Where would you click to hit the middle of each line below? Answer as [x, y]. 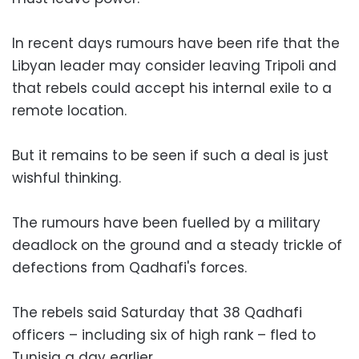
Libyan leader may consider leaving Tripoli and [174, 66]
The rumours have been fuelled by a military [166, 223]
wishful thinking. [67, 178]
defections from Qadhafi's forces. [129, 268]
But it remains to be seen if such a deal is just [170, 155]
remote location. [69, 111]
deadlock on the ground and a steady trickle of [177, 245]
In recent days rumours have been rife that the [176, 43]
